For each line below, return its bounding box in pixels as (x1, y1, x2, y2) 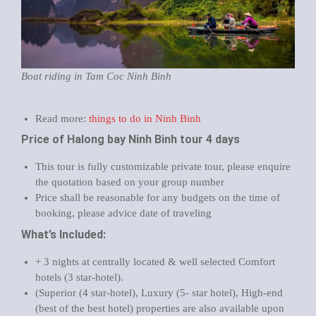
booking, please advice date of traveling (35, 207, 212, 219)
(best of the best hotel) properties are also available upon (35, 302, 284, 314)
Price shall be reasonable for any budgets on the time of (35, 192, 280, 203)
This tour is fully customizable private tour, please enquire (35, 161, 291, 172)
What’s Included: (21, 227, 106, 241)
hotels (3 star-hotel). (35, 271, 123, 283)
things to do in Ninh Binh (89, 112, 201, 124)
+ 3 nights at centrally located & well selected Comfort (35, 255, 275, 267)
